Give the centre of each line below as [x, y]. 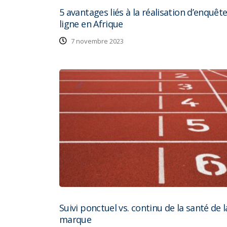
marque [75, 219]
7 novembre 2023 [97, 41]
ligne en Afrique [91, 24]
